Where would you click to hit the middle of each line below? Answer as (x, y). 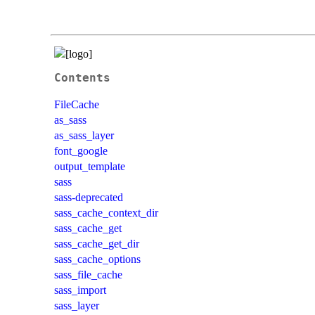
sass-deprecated (89, 197)
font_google (81, 150)
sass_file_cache (88, 274)
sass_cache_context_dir (106, 212)
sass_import (80, 290)
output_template (90, 166)
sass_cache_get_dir (97, 243)
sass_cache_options (97, 259)
